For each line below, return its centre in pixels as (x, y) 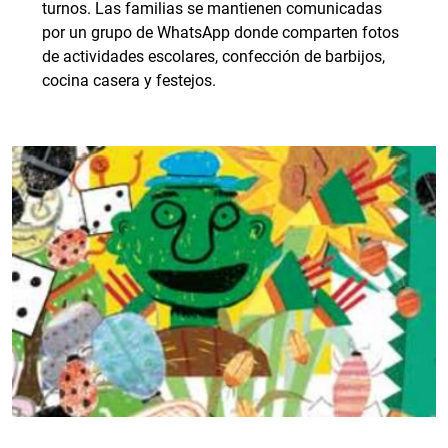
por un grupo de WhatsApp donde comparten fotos (220, 32)
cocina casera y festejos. (129, 80)
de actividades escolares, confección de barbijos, (213, 56)
